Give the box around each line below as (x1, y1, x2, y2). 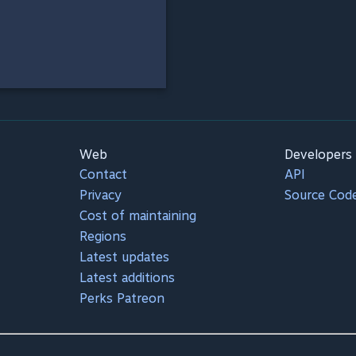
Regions (79, 228, 126, 244)
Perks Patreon (79, 290, 164, 306)
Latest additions (79, 269, 175, 285)
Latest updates (79, 249, 169, 265)
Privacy (79, 187, 122, 203)
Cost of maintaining (79, 207, 196, 223)
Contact (79, 166, 127, 182)
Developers (284, 146, 353, 162)
